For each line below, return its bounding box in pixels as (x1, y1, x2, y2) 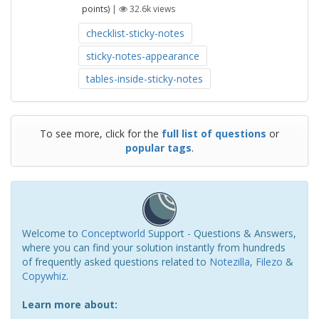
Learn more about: (22, 298, 117, 311)
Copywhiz (22, 269, 66, 283)
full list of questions (162, 127, 266, 140)
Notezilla (209, 255, 250, 268)
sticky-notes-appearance (85, 49, 199, 63)
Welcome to (22, 226, 81, 240)
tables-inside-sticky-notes (85, 72, 203, 85)
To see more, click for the (40, 127, 162, 140)
